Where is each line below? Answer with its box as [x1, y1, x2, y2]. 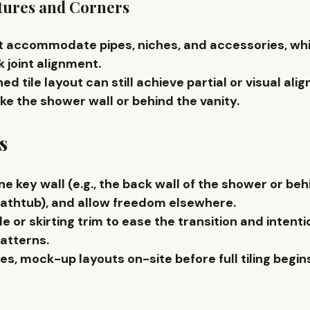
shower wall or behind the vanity [40, 93, 237, 110]
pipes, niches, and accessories [100, 37, 284, 54]
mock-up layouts [20, 250, 125, 268]
